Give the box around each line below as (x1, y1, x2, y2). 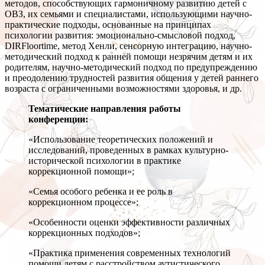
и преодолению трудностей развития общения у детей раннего (5, 73, 258, 83)
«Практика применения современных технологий (28, 248, 231, 258)
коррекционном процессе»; (28, 197, 138, 208)
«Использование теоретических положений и (28, 134, 213, 145)
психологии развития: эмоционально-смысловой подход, (5, 30, 235, 41)
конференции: (28, 114, 88, 125)
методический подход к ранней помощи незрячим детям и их (5, 51, 253, 62)
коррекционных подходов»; (28, 228, 140, 238)
